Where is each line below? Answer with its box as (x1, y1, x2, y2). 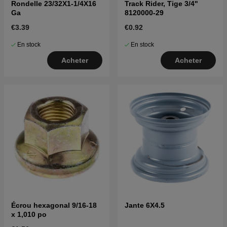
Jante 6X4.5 (125, 201, 165, 210)
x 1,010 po (11, 210, 47, 219)
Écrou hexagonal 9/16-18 (11, 201, 97, 210)
